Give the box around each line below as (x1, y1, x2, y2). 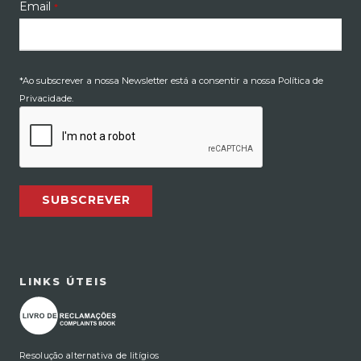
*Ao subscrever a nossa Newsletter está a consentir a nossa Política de (19, 75, 323, 87)
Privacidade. (19, 93, 73, 105)
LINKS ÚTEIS (19, 276, 108, 288)
